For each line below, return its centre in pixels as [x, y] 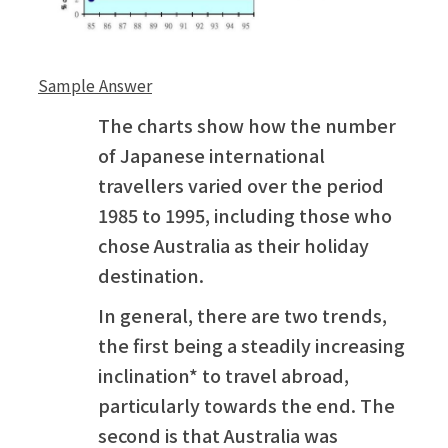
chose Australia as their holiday [233, 244]
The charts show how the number [247, 124]
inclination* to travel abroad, [223, 374]
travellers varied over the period [241, 184]
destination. [151, 274]
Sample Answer [95, 84]
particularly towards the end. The [246, 404]
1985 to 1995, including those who [245, 214]
